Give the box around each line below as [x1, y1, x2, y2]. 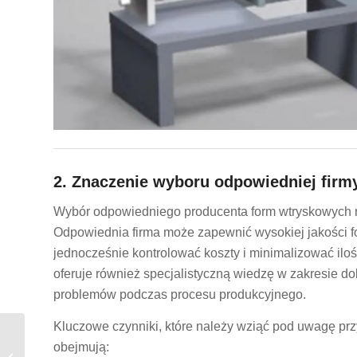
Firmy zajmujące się [28, 328, 121, 339]
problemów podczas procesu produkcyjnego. [53, 288, 306, 302]
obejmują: [53, 339, 109, 354]
